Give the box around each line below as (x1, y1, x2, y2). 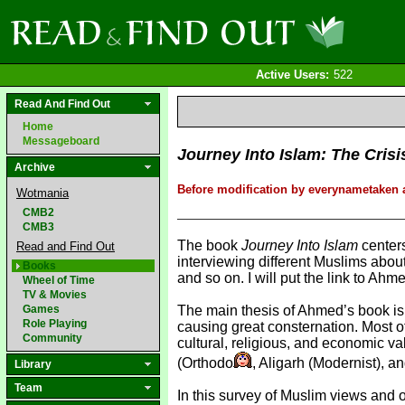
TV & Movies (23, 288, 87, 301)
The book (177, 238, 241, 253)
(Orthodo (177, 355, 233, 371)
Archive (14, 161, 55, 174)
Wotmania (16, 186, 69, 200)
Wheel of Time (23, 274, 95, 287)
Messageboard (23, 135, 99, 147)
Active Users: (255, 68, 329, 81)
